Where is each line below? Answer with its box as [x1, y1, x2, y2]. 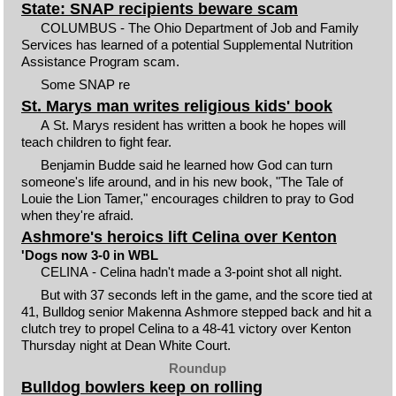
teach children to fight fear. [20, 133, 171, 149]
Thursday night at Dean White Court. [20, 338, 231, 353]
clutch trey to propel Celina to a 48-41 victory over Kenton [20, 321, 351, 336]
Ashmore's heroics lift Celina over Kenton [20, 227, 337, 246]
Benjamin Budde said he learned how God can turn [41, 157, 333, 172]
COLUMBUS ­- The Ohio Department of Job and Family [41, 19, 360, 35]
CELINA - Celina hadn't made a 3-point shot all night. [41, 263, 343, 279]
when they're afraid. [20, 208, 133, 223]
